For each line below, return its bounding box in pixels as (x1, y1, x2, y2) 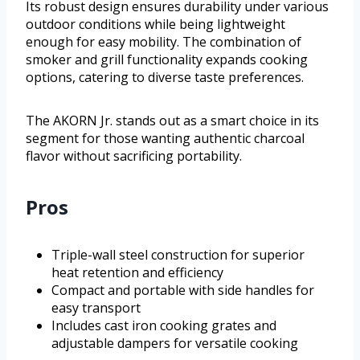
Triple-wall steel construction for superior (51, 245, 305, 264)
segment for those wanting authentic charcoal (26, 129, 305, 147)
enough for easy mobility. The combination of (26, 32, 301, 51)
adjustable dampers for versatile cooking (51, 333, 298, 352)
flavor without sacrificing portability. (26, 146, 242, 165)
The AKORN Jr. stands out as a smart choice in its (26, 111, 319, 129)
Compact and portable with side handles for (51, 280, 314, 299)
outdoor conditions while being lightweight (26, 14, 285, 33)
